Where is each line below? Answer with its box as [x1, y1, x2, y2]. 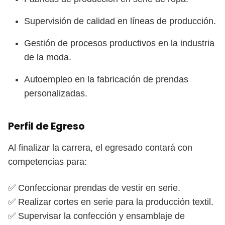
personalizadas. [24, 88, 87, 98]
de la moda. [24, 52, 71, 62]
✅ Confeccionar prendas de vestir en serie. [8, 183, 180, 193]
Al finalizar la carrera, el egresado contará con [8, 143, 192, 153]
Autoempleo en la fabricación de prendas [24, 74, 188, 84]
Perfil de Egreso [8, 120, 85, 133]
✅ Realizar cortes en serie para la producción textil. [8, 197, 213, 207]
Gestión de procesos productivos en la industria [24, 38, 214, 48]
